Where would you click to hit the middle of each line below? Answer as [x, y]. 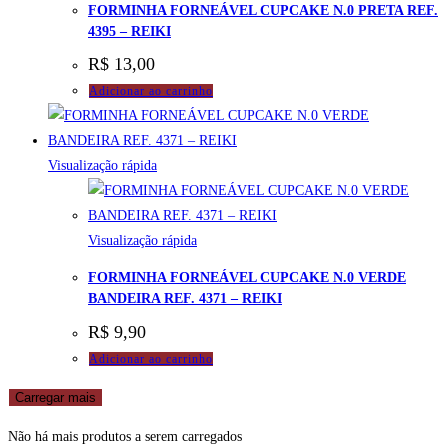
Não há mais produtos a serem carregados [125, 436]
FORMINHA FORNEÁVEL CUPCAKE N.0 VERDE [247, 277]
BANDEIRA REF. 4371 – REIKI [185, 298]
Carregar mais [55, 397]
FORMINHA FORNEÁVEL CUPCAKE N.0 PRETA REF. [263, 10]
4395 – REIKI [129, 31]
